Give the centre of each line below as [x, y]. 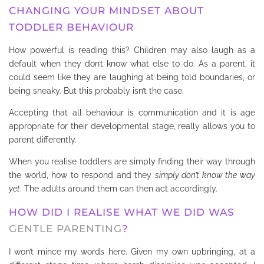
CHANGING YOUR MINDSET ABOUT [106, 10]
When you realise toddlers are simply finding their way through [132, 161]
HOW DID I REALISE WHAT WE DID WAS [122, 212]
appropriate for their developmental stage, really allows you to [132, 126]
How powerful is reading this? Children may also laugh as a [132, 50]
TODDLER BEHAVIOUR [71, 27]
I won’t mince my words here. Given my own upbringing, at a [132, 252]
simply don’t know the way [205, 175]
